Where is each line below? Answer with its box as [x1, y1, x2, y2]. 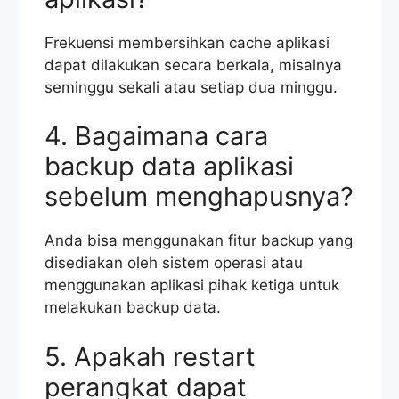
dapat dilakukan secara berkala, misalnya [45, 55, 342, 74]
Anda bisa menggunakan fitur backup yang [45, 232, 353, 250]
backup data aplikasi [45, 151, 294, 183]
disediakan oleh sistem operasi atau [45, 254, 303, 273]
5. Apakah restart [45, 340, 256, 372]
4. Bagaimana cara [45, 120, 268, 152]
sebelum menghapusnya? [45, 181, 354, 213]
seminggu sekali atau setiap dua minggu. [45, 77, 338, 96]
